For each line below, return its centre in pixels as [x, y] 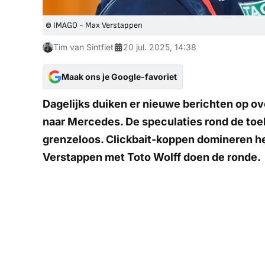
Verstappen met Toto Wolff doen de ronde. [152, 157]
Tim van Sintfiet [83, 47]
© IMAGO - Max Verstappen [94, 25]
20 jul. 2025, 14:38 [160, 47]
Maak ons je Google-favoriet [119, 77]
